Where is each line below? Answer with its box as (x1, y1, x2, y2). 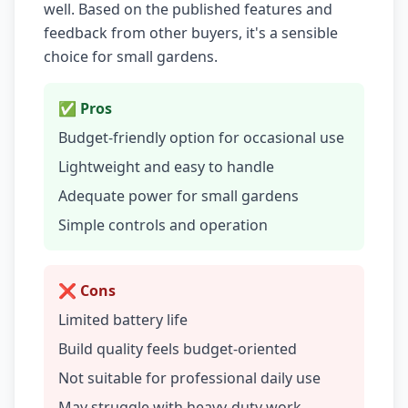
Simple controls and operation (58, 215, 268, 235)
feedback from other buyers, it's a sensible (44, 23, 338, 43)
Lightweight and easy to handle (58, 157, 274, 177)
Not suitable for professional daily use (58, 368, 321, 388)
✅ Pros (58, 98, 112, 118)
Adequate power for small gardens (58, 186, 299, 206)
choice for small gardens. (44, 46, 218, 66)
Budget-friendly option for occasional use (58, 127, 344, 148)
